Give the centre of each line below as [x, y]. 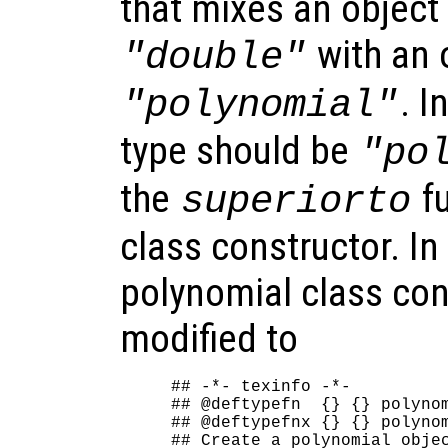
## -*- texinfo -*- [261, 386]
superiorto [296, 201]
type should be [239, 150]
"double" [214, 57]
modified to [209, 338]
